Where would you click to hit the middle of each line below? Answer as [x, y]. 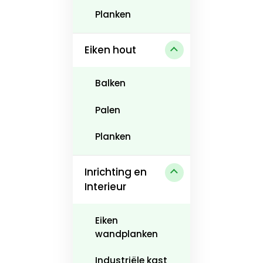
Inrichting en [116, 172]
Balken [110, 83]
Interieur [105, 187]
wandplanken [126, 234]
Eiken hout [110, 50]
